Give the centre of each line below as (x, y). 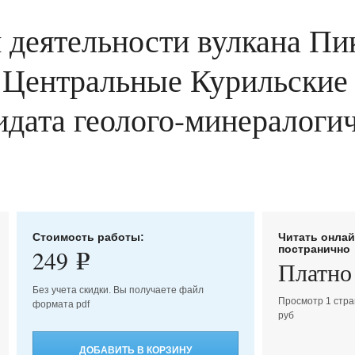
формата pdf (61, 304)
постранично (315, 248)
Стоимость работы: (88, 237)
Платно (315, 271)
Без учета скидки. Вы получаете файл (118, 290)
